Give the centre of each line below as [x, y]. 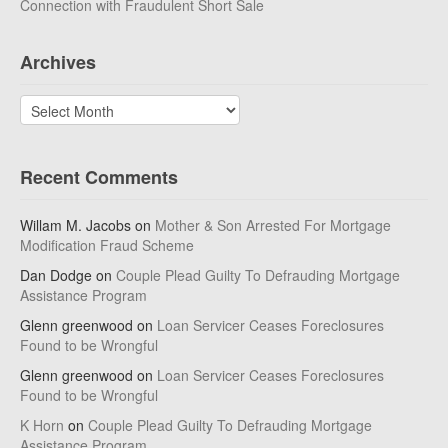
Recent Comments [99, 177]
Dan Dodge [56, 275]
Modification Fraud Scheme [107, 245]
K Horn [42, 425]
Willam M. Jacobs [75, 225]
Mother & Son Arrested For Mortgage [273, 225]
